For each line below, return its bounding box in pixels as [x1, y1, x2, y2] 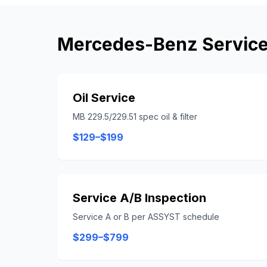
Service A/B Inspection [73, 191, 206, 205]
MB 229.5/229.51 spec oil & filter [73, 111, 197, 122]
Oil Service [73, 91, 135, 105]
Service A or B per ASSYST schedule [73, 212, 219, 222]
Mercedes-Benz [57, 33, 198, 55]
